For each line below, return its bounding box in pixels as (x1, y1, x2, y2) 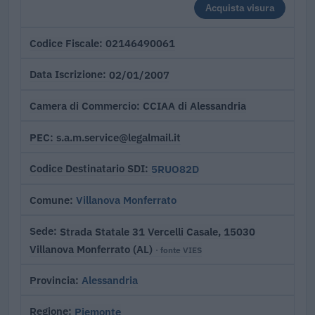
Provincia (30, 273, 75, 287)
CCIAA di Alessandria (143, 98, 246, 113)
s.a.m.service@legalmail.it (56, 130, 181, 145)
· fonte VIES (155, 243, 202, 255)
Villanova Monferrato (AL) (30, 241, 155, 256)
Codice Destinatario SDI (30, 162, 145, 176)
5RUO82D (151, 161, 199, 176)
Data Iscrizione (30, 67, 103, 82)
